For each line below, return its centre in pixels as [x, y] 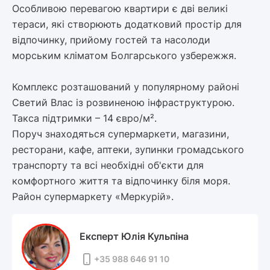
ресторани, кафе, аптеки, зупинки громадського [128, 150]
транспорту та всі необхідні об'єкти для [108, 165]
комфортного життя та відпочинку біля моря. [121, 181]
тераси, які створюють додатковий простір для [127, 24]
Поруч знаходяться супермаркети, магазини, [121, 134]
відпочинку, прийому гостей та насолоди [111, 40]
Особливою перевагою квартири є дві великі [120, 9]
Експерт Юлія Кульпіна [134, 237]
